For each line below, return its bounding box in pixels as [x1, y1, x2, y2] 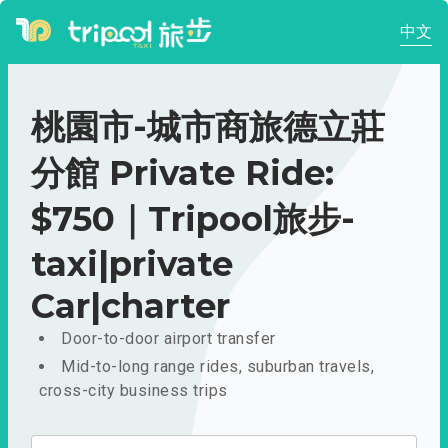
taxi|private [31, 243, 233, 285]
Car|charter [31, 285, 230, 327]
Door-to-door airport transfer [61, 329, 276, 348]
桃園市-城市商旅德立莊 [31, 106, 385, 148]
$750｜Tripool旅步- [31, 198, 355, 240]
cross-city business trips [39, 381, 228, 400]
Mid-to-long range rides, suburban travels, [61, 357, 374, 376]
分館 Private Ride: [31, 152, 334, 194]
